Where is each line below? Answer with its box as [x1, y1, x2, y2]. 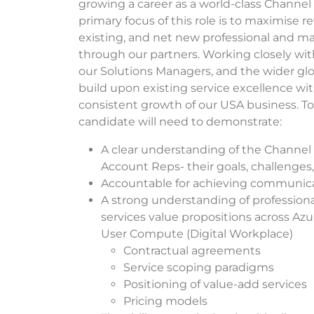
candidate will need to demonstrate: [78, 114, 285, 128]
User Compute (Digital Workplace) [101, 226, 293, 240]
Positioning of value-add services [123, 277, 307, 291]
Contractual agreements [123, 243, 261, 257]
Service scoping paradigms [123, 260, 274, 274]
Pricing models [123, 294, 207, 308]
